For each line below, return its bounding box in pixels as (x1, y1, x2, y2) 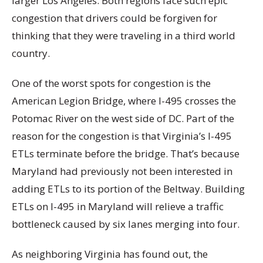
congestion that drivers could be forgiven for (12, 11, 217, 25)
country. (12, 46, 50, 60)
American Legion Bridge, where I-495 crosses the (12, 93, 236, 107)
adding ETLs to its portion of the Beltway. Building (12, 181, 245, 195)
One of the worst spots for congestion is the (12, 76, 211, 90)
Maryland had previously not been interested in (12, 164, 232, 178)
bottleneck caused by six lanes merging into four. (12, 217, 240, 231)
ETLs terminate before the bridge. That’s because (12, 146, 240, 160)
